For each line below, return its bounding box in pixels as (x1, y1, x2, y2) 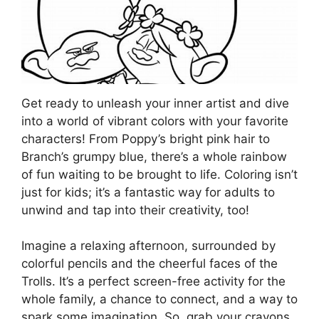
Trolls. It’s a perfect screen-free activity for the (21, 274, 286, 289)
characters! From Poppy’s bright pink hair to (21, 131, 270, 146)
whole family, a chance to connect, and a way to (21, 292, 298, 307)
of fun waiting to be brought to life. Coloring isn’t (21, 167, 298, 182)
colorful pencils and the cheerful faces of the (21, 256, 278, 271)
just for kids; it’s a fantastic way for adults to (21, 184, 275, 199)
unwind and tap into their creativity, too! (21, 202, 249, 217)
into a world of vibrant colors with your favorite (21, 113, 288, 128)
